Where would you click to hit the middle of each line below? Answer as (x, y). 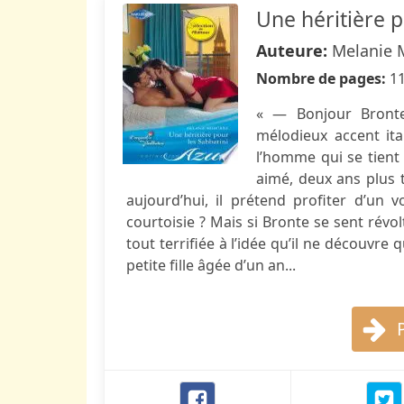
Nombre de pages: (323, 78)
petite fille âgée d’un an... (211, 265)
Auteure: (294, 50)
